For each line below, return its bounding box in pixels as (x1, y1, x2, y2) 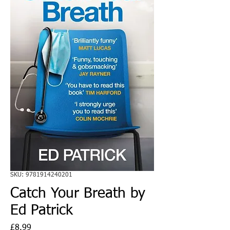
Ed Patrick (10, 203, 73, 218)
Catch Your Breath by (10, 186, 145, 201)
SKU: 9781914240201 (10, 171, 72, 178)
